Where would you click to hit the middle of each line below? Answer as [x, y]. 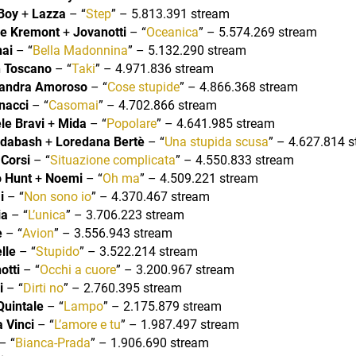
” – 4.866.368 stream [238, 87]
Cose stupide [143, 87]
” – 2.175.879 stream [162, 306]
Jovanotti [99, 32]
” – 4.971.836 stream [154, 68]
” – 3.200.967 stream [175, 269]
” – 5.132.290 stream [187, 50]
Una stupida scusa [216, 141]
